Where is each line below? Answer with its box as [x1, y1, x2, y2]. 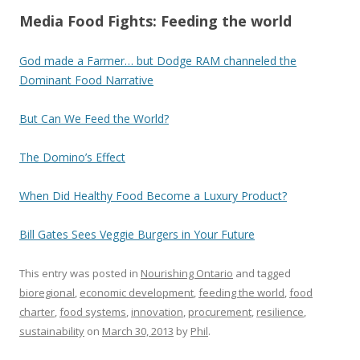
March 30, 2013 [102, 324, 174, 338]
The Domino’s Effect [19, 149, 125, 165]
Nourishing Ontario [141, 266, 233, 280]
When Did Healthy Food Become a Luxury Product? [19, 188, 287, 203]
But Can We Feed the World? [19, 111, 169, 126]
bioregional [19, 285, 75, 300]
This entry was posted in [19, 266, 141, 280]
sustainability [19, 324, 84, 338]
